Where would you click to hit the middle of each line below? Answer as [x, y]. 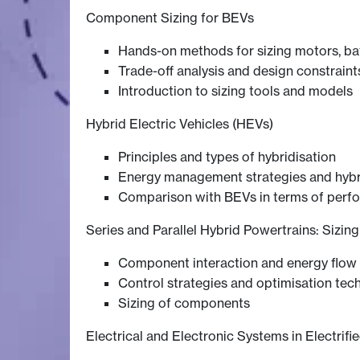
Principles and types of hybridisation [227, 157]
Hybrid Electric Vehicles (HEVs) [180, 124]
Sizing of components [184, 303]
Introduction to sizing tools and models [235, 91]
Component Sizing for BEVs [170, 18]
